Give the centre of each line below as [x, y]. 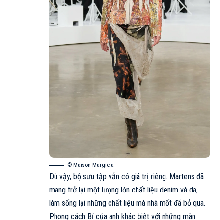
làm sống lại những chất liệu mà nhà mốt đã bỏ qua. [127, 203]
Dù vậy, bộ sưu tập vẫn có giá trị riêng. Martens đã [126, 177]
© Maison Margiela [91, 165]
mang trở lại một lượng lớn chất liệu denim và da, [124, 190]
